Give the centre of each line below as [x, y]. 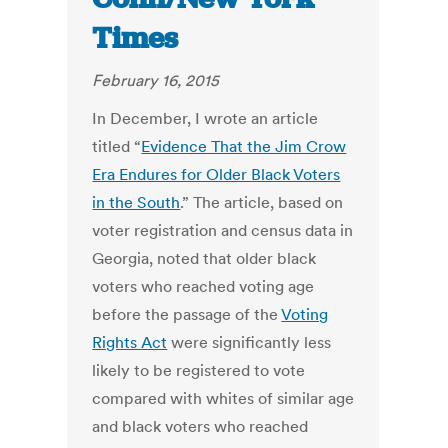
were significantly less [249, 342]
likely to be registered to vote [199, 370]
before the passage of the [187, 314]
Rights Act [130, 342]
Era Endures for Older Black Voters [216, 174]
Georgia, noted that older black [204, 258]
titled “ [117, 146]
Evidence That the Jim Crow [244, 146]
